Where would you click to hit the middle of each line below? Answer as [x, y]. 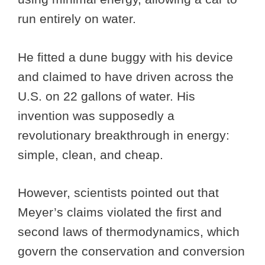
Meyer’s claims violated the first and [120, 212]
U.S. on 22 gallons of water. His [106, 96]
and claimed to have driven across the [126, 76]
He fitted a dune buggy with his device [125, 57]
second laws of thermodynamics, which [129, 232]
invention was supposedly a [96, 115]
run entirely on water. [79, 19]
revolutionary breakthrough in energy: [124, 135]
